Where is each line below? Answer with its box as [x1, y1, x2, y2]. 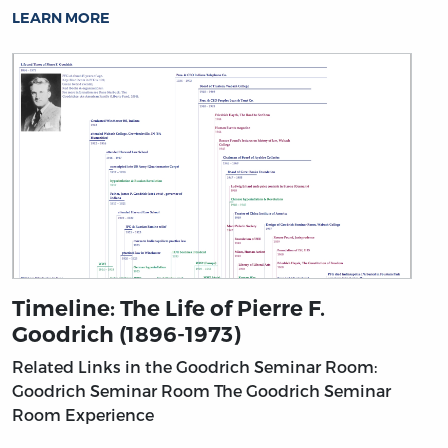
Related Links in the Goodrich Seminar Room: [12, 357, 377, 377]
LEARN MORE [12, 9, 110, 28]
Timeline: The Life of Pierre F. [12, 295, 325, 322]
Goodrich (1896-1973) [12, 321, 241, 348]
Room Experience [12, 405, 154, 425]
